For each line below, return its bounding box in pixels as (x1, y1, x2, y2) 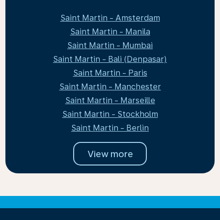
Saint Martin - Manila (70, 27, 150, 36)
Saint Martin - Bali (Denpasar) (53, 55, 167, 64)
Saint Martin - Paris (73, 68, 147, 78)
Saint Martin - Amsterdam (60, 13, 160, 23)
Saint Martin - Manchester (59, 82, 161, 91)
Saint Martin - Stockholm (62, 110, 158, 119)
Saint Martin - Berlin (71, 123, 149, 133)
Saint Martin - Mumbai (67, 41, 153, 50)
